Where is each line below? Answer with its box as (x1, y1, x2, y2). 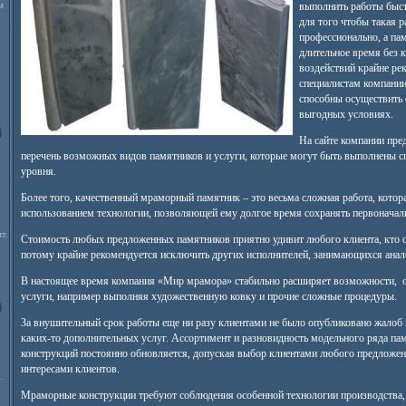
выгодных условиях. (298, 108, 393, 121)
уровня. (20, 165, 56, 178)
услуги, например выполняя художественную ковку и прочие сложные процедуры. (20, 290, 397, 303)
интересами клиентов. (20, 362, 120, 375)
